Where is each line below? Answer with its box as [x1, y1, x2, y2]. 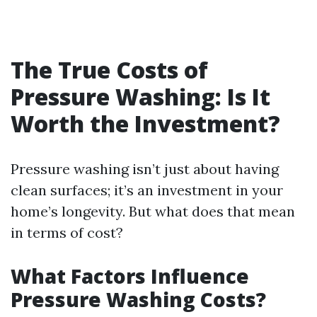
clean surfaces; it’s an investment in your [11, 181, 283, 199]
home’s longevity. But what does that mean [11, 202, 295, 220]
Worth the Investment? [11, 108, 280, 139]
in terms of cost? [11, 224, 123, 241]
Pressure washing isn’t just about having [11, 160, 279, 178]
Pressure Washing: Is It [11, 81, 270, 112]
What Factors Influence [11, 263, 249, 289]
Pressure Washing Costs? [11, 286, 266, 313]
